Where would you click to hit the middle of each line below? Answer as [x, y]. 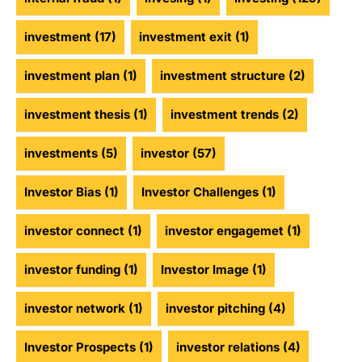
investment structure [223, 76]
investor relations [228, 347]
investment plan [72, 76]
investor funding [72, 270]
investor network [75, 309]
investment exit [185, 37]
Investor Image [205, 270]
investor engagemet [224, 231]
